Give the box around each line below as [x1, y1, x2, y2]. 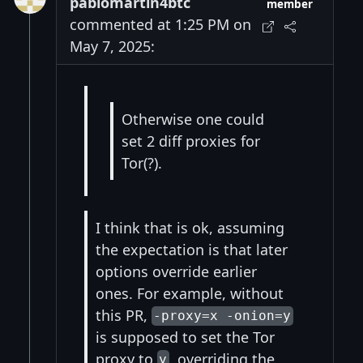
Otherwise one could [122, 109, 264, 129]
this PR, [96, 305, 152, 325]
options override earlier [96, 261, 257, 281]
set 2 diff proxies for [122, 130, 260, 151]
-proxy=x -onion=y [153, 308, 292, 324]
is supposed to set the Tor [96, 327, 275, 347]
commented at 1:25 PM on [70, 15, 251, 35]
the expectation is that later [96, 239, 288, 259]
